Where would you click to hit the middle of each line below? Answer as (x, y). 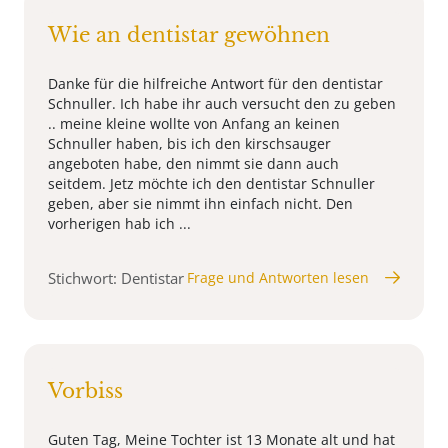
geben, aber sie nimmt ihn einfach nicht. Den (200, 203)
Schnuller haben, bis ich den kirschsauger (189, 143)
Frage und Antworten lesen (278, 277)
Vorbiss (85, 390)
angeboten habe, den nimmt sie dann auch (193, 163)
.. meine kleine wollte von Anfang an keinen (194, 123)
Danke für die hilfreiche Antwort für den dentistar (215, 83)
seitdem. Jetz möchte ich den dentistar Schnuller (211, 183)
